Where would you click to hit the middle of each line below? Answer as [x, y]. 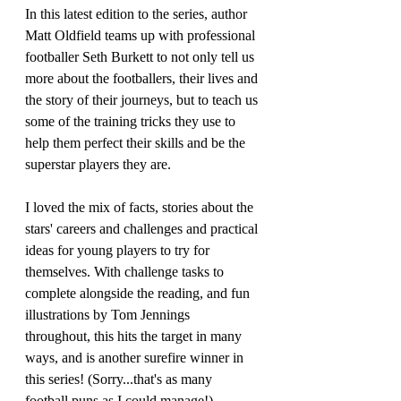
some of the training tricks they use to [132, 122]
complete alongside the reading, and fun [139, 294]
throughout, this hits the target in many [135, 337]
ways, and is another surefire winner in [136, 358]
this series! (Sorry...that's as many [120, 380]
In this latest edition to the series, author [138, 14]
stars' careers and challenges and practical [143, 229]
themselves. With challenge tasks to [126, 272]
